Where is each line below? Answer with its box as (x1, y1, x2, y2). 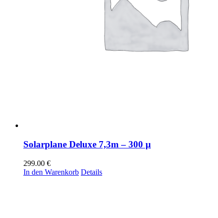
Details (81, 167, 102, 176)
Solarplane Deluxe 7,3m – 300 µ (23, 139, 151, 149)
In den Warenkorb (23, 167, 79, 176)
